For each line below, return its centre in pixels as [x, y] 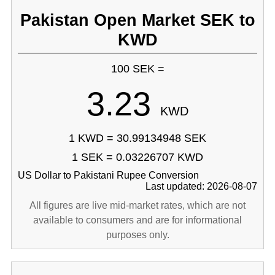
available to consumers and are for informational [137, 220]
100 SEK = [137, 69]
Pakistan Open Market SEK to [137, 20]
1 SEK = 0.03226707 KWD [137, 157]
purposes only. [137, 235]
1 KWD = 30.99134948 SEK [137, 138]
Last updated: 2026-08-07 [202, 186]
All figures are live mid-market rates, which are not [137, 205]
